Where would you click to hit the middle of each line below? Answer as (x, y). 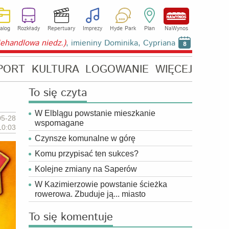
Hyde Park (123, 29)
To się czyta (58, 93)
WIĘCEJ (174, 70)
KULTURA (55, 70)
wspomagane (59, 123)
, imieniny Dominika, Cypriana (121, 43)
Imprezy (92, 29)
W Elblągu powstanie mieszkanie (95, 113)
